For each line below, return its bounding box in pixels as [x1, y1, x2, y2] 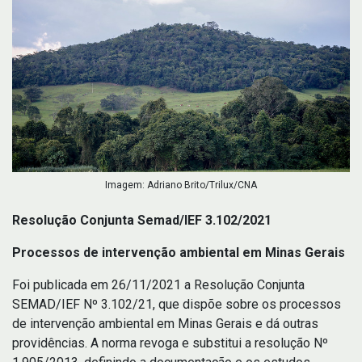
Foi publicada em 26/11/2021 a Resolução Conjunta [12, 277, 305, 293]
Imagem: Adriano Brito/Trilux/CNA [105, 179, 257, 192]
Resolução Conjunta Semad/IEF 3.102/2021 [12, 213, 271, 229]
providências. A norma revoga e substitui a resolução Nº [12, 335, 328, 351]
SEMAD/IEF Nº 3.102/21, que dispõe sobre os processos [12, 297, 341, 313]
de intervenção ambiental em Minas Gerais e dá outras [12, 316, 318, 332]
